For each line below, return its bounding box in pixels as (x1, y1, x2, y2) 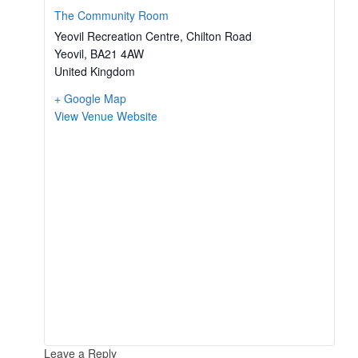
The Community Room (54, 6, 169, 23)
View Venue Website (54, 107, 157, 124)
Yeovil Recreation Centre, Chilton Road (54, 27, 252, 44)
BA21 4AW (90, 45, 144, 62)
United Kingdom (54, 62, 135, 79)
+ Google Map (54, 89, 126, 106)
